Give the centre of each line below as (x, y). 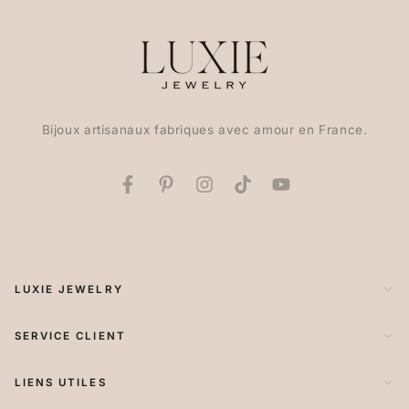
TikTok (264, 194)
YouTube (309, 194)
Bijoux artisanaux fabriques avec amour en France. (204, 130)
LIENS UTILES (60, 382)
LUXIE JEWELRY (68, 289)
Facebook (160, 194)
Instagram (238, 194)
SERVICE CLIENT (70, 336)
